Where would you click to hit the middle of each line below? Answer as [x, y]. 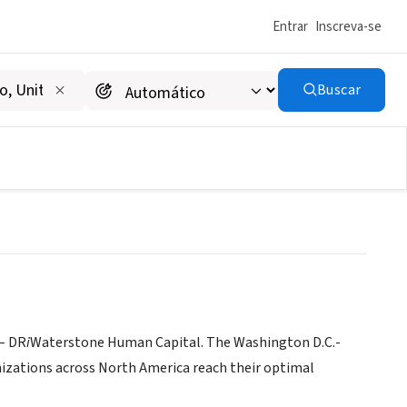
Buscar [339, 90]
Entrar [290, 26]
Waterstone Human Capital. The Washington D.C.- [185, 343]
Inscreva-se [348, 26]
